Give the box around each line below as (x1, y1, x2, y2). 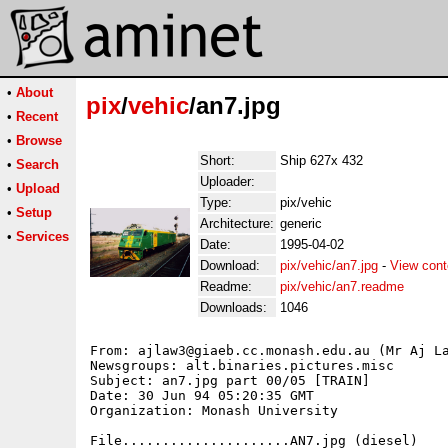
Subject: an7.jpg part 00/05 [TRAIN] (90, 373, 370, 388)
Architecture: (200, 216, 274, 231)
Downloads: (200, 300, 267, 315)
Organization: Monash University (90, 403, 338, 418)
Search (16, 157, 59, 172)
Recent (16, 109, 58, 124)
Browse (16, 133, 62, 148)
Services (16, 229, 69, 244)
